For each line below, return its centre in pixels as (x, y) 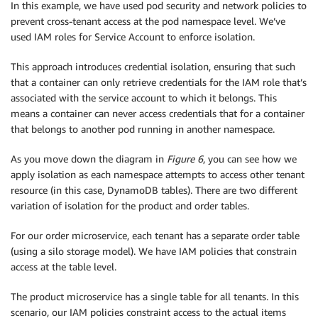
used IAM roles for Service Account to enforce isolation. (133, 37)
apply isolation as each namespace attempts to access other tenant (158, 175)
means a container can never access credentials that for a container (158, 114)
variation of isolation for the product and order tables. (130, 206)
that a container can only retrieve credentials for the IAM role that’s (159, 82)
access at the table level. (64, 267)
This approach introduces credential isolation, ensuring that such (153, 67)
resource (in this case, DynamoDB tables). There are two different (154, 190)
